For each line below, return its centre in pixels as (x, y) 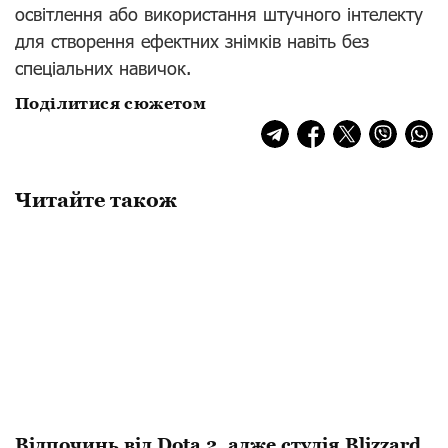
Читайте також (96, 200)
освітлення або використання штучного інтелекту (219, 14)
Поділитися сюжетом (111, 104)
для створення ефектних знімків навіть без (192, 41)
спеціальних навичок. (103, 68)
